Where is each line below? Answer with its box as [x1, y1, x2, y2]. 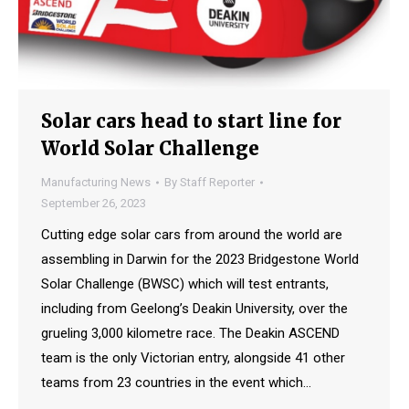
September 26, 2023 [41, 196, 146, 211]
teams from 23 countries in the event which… [41, 374, 311, 392]
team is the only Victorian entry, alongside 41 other [41, 350, 345, 367]
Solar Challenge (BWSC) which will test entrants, [41, 276, 329, 293]
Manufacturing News [41, 175, 151, 190]
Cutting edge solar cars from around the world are [41, 226, 342, 244]
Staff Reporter [180, 175, 255, 190]
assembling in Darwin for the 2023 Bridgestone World [41, 251, 359, 268]
